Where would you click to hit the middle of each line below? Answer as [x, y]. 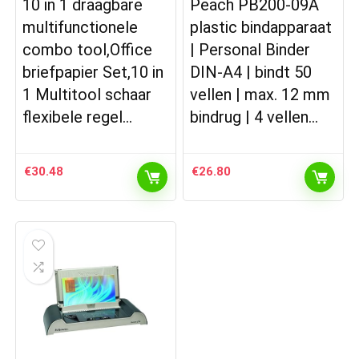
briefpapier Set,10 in [93, 73]
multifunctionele [81, 28]
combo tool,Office [88, 50]
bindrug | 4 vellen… [254, 117]
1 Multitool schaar [87, 95]
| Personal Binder [250, 50]
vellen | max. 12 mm [260, 95]
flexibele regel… [78, 117]
